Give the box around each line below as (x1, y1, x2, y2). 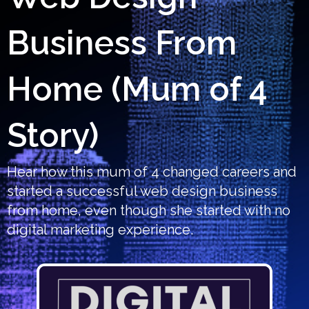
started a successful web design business (7, 182, 277, 199)
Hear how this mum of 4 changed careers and (7, 163, 297, 180)
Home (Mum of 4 (7, 69, 268, 108)
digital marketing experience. (7, 221, 193, 238)
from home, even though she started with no (7, 201, 290, 219)
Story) (7, 115, 99, 154)
